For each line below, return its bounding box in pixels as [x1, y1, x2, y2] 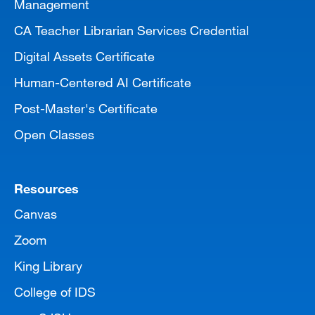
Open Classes [14, 126, 94, 142]
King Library [14, 257, 82, 274]
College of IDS [14, 283, 96, 300]
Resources [14, 180, 79, 196]
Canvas [14, 205, 57, 221]
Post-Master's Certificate [14, 100, 157, 116]
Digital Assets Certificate [14, 48, 155, 64]
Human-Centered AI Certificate [14, 74, 191, 90]
